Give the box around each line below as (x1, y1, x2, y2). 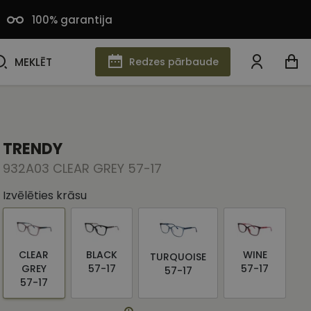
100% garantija (31, 12, 112, 27)
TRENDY (3, 137, 62, 160)
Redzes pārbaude (129, 54, 219, 69)
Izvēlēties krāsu (3, 187, 87, 203)
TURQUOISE (150, 249, 207, 264)
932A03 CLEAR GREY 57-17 (3, 159, 162, 177)
